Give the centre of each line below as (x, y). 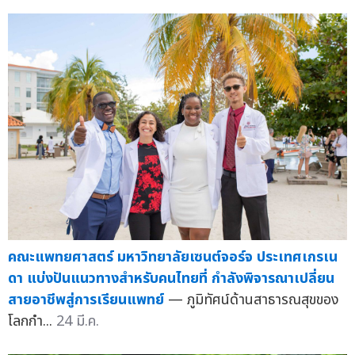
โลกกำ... (32, 321)
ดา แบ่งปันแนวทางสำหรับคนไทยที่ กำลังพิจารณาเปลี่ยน (171, 278)
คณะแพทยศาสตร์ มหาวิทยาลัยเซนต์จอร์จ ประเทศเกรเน (173, 257)
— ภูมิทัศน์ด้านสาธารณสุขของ (254, 300)
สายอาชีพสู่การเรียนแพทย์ (86, 300)
